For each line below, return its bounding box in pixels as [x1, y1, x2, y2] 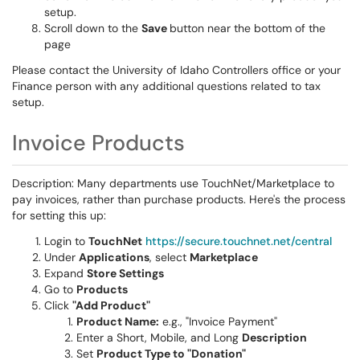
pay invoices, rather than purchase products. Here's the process [12, 192, 346, 207]
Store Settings [87, 266, 164, 280]
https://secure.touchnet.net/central [145, 234, 332, 248]
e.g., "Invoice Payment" [159, 314, 277, 329]
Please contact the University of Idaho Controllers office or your [12, 63, 341, 77]
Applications [79, 250, 149, 264]
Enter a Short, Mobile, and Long [76, 330, 242, 345]
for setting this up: [12, 208, 106, 223]
